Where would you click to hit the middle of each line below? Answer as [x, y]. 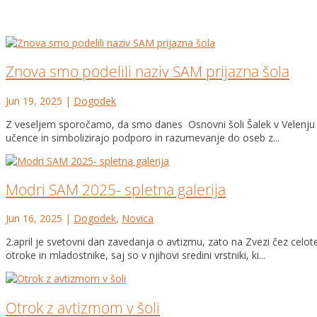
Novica [138, 219]
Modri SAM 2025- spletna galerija [116, 189]
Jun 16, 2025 [34, 219]
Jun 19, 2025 [34, 100]
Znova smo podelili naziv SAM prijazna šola [148, 72]
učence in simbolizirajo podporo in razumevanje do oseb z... [143, 137]
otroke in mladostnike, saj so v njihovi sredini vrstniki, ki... [136, 255]
